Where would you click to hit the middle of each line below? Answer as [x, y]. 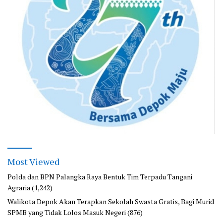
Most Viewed [33, 162]
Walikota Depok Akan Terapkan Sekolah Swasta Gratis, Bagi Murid [111, 202]
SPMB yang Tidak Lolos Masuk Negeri [67, 213]
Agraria [19, 188]
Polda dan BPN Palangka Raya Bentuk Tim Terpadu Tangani [100, 177]
